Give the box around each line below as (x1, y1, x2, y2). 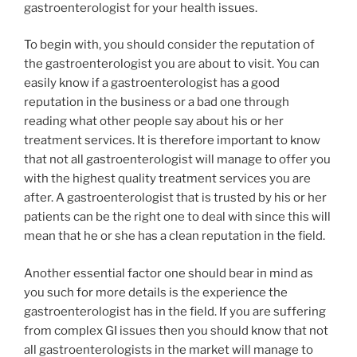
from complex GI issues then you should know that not (24, 323, 328, 338)
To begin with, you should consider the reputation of (24, 37, 315, 53)
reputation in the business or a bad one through (24, 95, 289, 110)
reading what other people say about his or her (24, 114, 284, 129)
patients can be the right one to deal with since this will (24, 210, 331, 225)
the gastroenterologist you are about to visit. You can (24, 57, 320, 72)
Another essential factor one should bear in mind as (24, 265, 313, 280)
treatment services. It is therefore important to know (24, 133, 320, 148)
